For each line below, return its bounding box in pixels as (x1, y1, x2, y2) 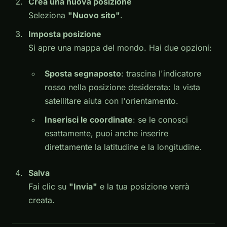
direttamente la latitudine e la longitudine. (45, 141, 202, 152)
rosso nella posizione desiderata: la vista (45, 82, 200, 92)
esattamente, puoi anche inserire (45, 128, 168, 138)
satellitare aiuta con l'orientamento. (45, 95, 178, 106)
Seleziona (28, 10, 68, 20)
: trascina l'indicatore (121, 68, 201, 79)
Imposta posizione (28, 28, 101, 39)
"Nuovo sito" (68, 10, 120, 20)
